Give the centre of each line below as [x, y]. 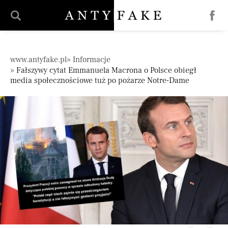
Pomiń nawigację [114, 33]
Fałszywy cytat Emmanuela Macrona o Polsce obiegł [106, 70]
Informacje [92, 60]
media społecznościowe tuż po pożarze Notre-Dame [100, 80]
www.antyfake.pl [38, 60]
